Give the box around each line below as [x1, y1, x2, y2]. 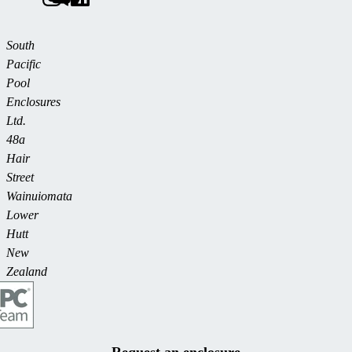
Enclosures [6, 94, 60, 108]
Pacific [6, 57, 41, 71]
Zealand [6, 264, 47, 278]
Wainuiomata [6, 189, 72, 203]
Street [6, 170, 34, 184]
